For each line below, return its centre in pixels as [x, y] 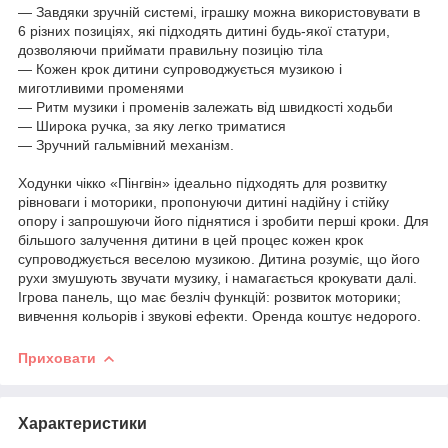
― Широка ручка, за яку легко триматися [152, 125]
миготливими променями [101, 87]
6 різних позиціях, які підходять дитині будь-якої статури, [204, 30]
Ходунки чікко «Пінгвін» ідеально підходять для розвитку [202, 182]
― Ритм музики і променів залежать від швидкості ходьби [205, 106]
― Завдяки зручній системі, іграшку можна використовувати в [219, 11]
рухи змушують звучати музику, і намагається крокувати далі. [217, 277]
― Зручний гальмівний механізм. [126, 144]
